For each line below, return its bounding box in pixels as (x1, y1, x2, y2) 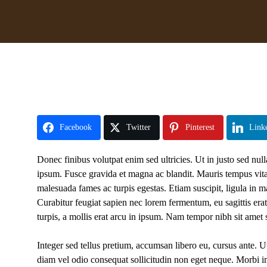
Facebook (60, 123, 92, 132)
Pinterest (185, 123, 215, 132)
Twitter (126, 123, 151, 132)
